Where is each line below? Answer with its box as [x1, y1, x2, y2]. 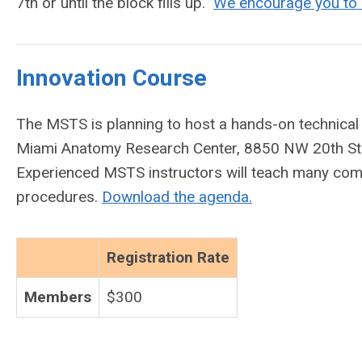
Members [24, 288, 91, 307]
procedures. [16, 187, 102, 207]
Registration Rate [107, 248, 229, 267]
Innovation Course [16, 65, 207, 92]
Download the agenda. [102, 187, 252, 207]
